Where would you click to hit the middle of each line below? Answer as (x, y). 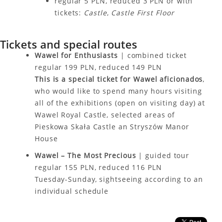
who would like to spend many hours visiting (118, 91)
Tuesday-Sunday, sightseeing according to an (119, 179)
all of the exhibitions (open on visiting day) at (120, 103)
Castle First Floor (143, 13)
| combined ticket (154, 55)
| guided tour (163, 155)
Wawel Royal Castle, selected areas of (105, 115)
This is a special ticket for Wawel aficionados (119, 79)
